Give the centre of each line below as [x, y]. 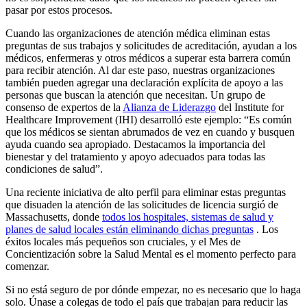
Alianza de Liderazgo [169, 108]
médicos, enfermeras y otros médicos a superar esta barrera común [148, 58]
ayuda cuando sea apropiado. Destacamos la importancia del [135, 145]
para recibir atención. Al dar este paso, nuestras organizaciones [140, 71]
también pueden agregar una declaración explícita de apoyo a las [144, 83]
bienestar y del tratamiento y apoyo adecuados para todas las [135, 157]
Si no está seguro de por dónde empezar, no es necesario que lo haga [153, 290]
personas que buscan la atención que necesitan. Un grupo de [135, 95]
